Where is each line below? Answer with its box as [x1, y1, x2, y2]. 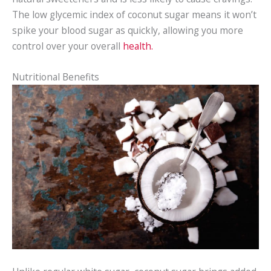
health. [123, 39, 153, 53]
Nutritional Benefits [12, 70, 99, 83]
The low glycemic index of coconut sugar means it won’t [12, 7, 256, 21]
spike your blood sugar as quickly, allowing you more [12, 23, 243, 37]
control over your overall [12, 39, 123, 53]
